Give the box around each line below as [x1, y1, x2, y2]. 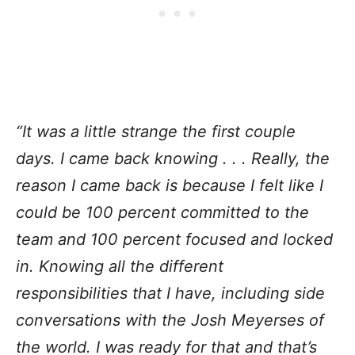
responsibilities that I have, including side [16, 283, 325, 303]
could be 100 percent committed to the [16, 202, 309, 222]
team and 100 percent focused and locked [16, 229, 333, 249]
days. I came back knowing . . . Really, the [16, 148, 330, 168]
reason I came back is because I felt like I [16, 175, 323, 195]
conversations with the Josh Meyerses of [16, 310, 324, 330]
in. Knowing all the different [16, 256, 223, 276]
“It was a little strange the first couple [16, 121, 296, 141]
